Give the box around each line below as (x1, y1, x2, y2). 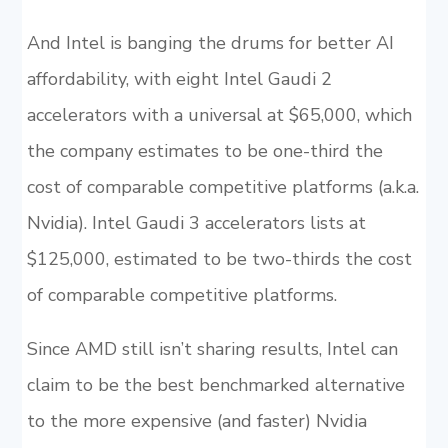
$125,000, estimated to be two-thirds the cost (26, 247, 412, 271)
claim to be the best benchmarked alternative (26, 373, 405, 397)
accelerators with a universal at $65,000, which (26, 103, 412, 127)
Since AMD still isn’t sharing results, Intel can (26, 337, 398, 361)
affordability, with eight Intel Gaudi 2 (26, 67, 332, 91)
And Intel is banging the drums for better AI (26, 31, 394, 55)
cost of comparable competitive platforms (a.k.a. (26, 175, 419, 199)
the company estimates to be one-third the (26, 139, 383, 163)
